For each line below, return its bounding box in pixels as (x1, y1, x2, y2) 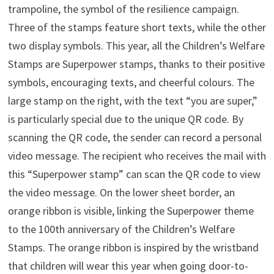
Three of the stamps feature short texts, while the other (7, 20, 266, 35)
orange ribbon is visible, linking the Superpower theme (7, 204, 254, 218)
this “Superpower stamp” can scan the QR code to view (7, 167, 261, 182)
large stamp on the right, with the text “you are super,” (7, 94, 257, 108)
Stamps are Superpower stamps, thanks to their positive (7, 57, 265, 72)
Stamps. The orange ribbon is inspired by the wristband (7, 240, 259, 255)
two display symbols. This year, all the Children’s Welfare (7, 39, 265, 53)
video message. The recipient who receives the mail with (7, 149, 266, 163)
